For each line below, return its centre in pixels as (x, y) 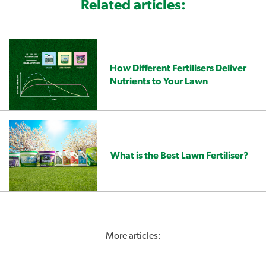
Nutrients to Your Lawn (159, 82)
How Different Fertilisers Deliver (178, 69)
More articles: (133, 236)
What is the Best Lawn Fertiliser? (180, 156)
